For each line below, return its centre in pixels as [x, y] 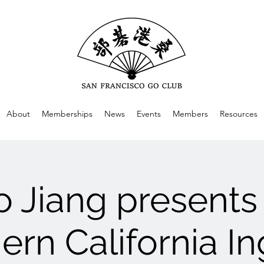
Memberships [67, 114]
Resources [239, 114]
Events [149, 114]
